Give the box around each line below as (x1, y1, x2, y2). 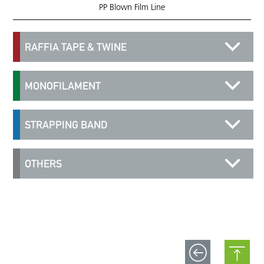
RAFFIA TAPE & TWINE (24, 41, 127, 54)
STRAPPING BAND (24, 118, 107, 131)
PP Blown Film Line (98, 4, 165, 13)
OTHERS (24, 157, 62, 170)
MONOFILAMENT (24, 80, 101, 93)
